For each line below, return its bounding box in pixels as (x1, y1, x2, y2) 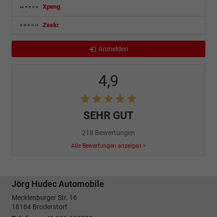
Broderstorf (32, 203, 67, 211)
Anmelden (98, 45, 128, 53)
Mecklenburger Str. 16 (12, 194, 77, 202)
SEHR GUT (83, 109, 134, 122)
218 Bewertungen (82, 129, 135, 137)
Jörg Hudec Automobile (12, 179, 104, 189)
